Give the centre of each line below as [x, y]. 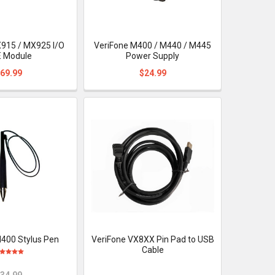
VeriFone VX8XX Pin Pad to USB [153, 239]
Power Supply [153, 56]
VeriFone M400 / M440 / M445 [153, 45]
